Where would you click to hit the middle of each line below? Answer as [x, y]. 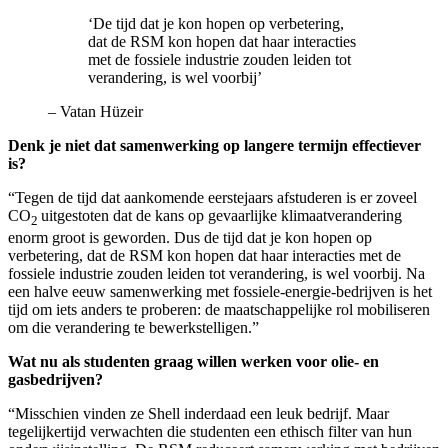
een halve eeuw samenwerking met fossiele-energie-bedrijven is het [220, 291]
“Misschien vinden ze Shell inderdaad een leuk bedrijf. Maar [198, 413]
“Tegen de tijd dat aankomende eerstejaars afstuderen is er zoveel [212, 197]
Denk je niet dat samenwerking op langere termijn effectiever [214, 145]
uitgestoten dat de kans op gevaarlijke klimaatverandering [221, 215]
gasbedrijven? [55, 379]
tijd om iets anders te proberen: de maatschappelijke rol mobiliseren [219, 309]
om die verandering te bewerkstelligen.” [133, 327]
